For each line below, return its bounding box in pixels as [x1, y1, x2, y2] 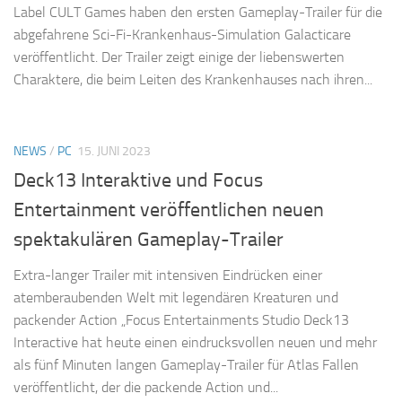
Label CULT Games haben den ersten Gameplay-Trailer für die [13, 4, 382, 22]
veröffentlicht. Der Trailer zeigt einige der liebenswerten [13, 48, 345, 66]
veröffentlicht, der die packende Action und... [13, 379, 278, 397]
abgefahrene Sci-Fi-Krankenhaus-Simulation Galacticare [13, 26, 351, 44]
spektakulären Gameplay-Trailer [13, 228, 284, 252]
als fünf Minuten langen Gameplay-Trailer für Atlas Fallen [13, 356, 359, 374]
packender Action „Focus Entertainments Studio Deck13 [13, 311, 349, 329]
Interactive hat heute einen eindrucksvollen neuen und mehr [13, 334, 377, 352]
